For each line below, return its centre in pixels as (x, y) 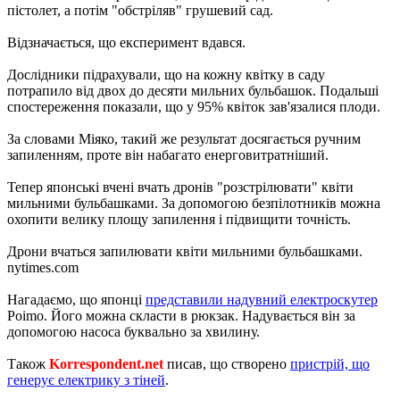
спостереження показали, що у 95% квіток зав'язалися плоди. (194, 106)
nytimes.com (43, 267)
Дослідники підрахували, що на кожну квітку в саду (166, 74)
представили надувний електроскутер (262, 299)
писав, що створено (227, 363)
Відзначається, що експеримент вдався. (126, 42)
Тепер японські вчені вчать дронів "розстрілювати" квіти (180, 187)
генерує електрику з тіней (86, 379)
